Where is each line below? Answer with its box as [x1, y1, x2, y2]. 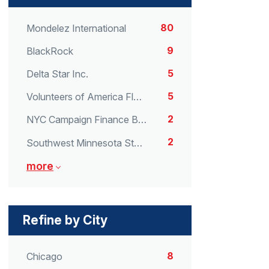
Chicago [26, 250, 62, 262]
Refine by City [23, 212, 107, 228]
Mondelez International [26, 22, 126, 34]
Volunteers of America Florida [133, 91, 142, 103]
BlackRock [26, 44, 73, 57]
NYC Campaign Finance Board [138, 113, 147, 126]
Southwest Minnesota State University [134, 136, 142, 149]
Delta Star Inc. [26, 68, 88, 80]
